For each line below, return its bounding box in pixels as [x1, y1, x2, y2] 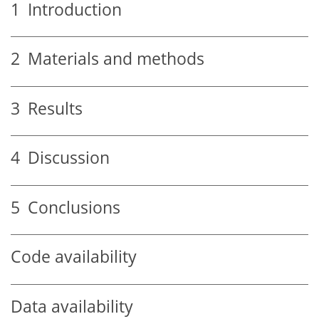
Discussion [20, 147, 110, 169]
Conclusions [20, 196, 120, 219]
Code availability [11, 246, 137, 268]
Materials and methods [20, 48, 204, 70]
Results [20, 97, 83, 120]
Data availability [11, 295, 133, 318]
